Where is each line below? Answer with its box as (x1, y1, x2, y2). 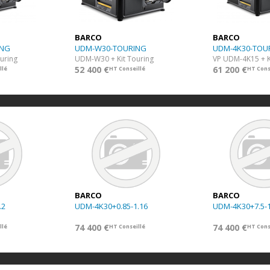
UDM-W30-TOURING (75, 43, 146, 54)
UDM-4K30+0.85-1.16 (75, 201, 148, 212)
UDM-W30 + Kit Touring (75, 54, 154, 64)
